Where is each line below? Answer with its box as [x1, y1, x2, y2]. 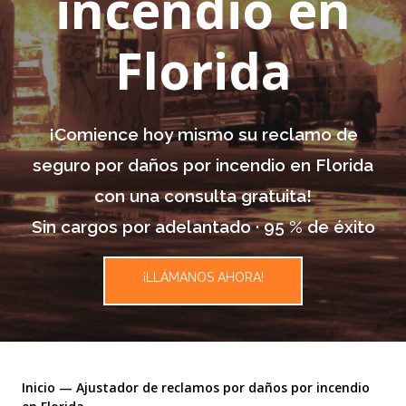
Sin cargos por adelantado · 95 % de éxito [31, 217, 375, 237]
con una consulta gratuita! [94, 186, 312, 206]
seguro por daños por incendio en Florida [33, 155, 373, 175]
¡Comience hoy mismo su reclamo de [48, 124, 358, 144]
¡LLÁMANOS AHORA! [142, 270, 264, 285]
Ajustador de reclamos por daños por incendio [76, 379, 370, 396]
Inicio [22, 379, 55, 396]
